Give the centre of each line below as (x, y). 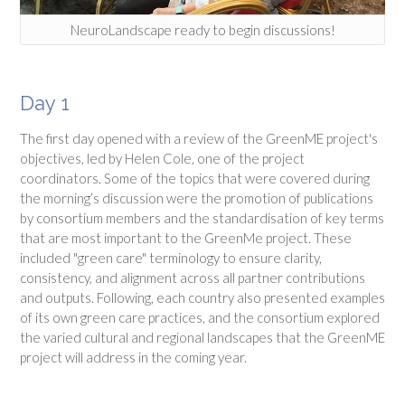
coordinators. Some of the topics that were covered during (195, 179)
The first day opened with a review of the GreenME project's (199, 139)
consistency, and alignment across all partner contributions (193, 278)
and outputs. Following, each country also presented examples (202, 298)
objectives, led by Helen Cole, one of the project (162, 159)
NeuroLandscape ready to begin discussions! (202, 30)
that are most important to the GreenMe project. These (186, 238)
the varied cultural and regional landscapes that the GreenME (202, 338)
